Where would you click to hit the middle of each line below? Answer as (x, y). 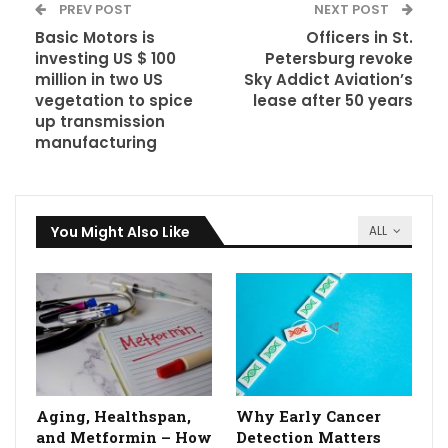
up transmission (100, 122)
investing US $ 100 (105, 59)
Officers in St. (359, 38)
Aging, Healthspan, (113, 415)
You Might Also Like (120, 232)
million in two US (99, 80)
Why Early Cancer (308, 415)
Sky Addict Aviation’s (328, 80)
